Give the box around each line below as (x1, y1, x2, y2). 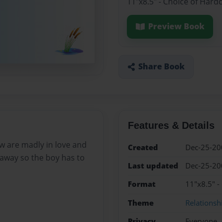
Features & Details (127, 119, 215, 131)
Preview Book (148, 21, 205, 32)
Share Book (138, 61, 185, 72)
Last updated (127, 160, 178, 171)
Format (127, 179, 156, 190)
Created (127, 142, 158, 153)
